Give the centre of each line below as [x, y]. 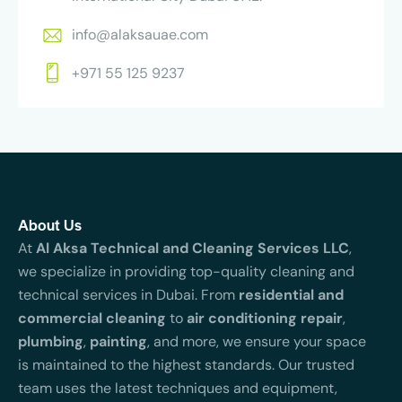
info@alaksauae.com [140, 34]
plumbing [51, 342]
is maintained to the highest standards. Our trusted [186, 365]
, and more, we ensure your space [257, 342]
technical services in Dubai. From [128, 295]
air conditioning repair [265, 319]
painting [118, 342]
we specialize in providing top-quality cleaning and [186, 272]
